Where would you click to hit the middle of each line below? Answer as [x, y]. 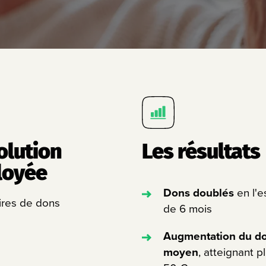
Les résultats [201, 151]
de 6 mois [188, 209]
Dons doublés [200, 193]
